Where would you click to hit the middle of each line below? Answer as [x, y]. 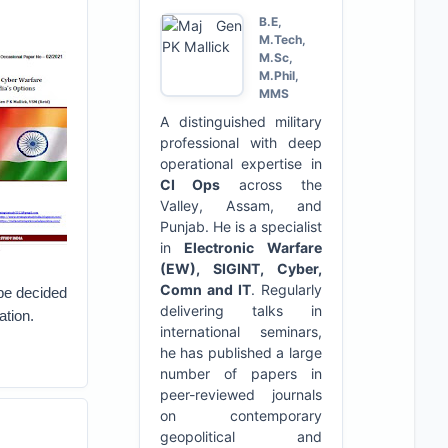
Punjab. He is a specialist [240, 226]
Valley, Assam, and [240, 205]
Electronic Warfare [253, 247]
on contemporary [240, 415]
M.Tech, [282, 39]
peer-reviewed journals [240, 394]
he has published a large [240, 352]
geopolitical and [240, 436]
